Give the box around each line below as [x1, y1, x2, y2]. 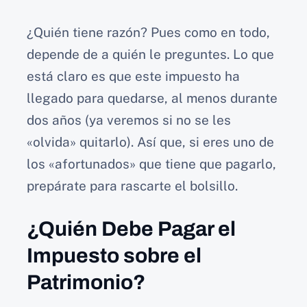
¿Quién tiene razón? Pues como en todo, [27, 24, 270, 40]
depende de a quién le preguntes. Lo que [27, 46, 274, 62]
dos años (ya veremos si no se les [27, 112, 231, 127]
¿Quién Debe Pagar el [27, 218, 236, 241]
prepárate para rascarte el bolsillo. [27, 177, 238, 193]
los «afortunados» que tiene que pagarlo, [27, 156, 276, 171]
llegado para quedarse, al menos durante [27, 90, 278, 106]
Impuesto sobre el [27, 245, 201, 267]
